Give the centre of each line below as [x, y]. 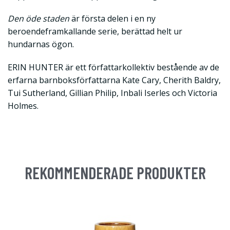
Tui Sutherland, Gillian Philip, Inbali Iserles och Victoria [112, 93]
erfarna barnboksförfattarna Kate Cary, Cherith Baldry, [114, 80]
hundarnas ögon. [42, 44]
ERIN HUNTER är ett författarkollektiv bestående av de [113, 68]
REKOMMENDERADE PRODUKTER [115, 173]
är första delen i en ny [113, 19]
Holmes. [23, 106]
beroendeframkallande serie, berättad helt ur [95, 32]
